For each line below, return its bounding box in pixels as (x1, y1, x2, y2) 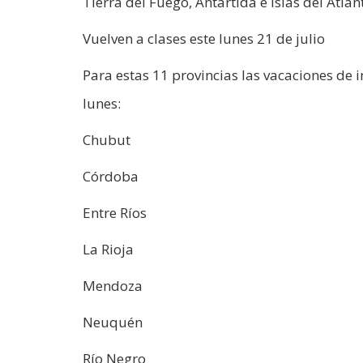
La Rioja (83, 239, 134, 258)
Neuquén (83, 312, 143, 331)
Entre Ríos (83, 203, 147, 222)
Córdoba (83, 166, 139, 186)
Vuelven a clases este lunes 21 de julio (83, 28, 325, 48)
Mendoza (83, 275, 143, 295)
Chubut (83, 130, 130, 149)
